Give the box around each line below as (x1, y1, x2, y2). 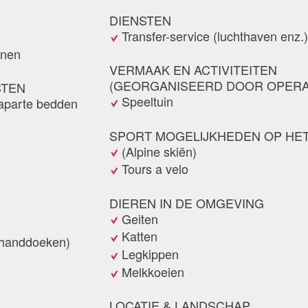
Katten (122, 227, 157, 245)
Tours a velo (122, 159, 188, 178)
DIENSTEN (109, 11, 171, 30)
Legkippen (122, 245, 179, 263)
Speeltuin (122, 92, 173, 111)
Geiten (122, 209, 158, 228)
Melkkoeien (122, 262, 184, 280)
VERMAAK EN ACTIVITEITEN (109, 60, 277, 79)
